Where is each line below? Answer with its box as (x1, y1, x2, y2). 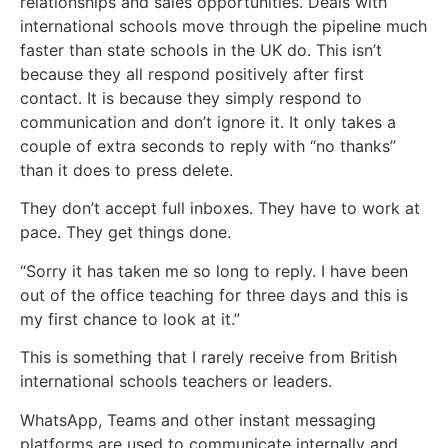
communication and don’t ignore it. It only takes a (20, 111, 396, 132)
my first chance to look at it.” (20, 308, 245, 329)
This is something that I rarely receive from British (20, 347, 397, 368)
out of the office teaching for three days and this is (20, 284, 408, 305)
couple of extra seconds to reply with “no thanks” (20, 135, 396, 156)
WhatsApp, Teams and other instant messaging (20, 409, 376, 430)
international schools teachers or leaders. (20, 371, 332, 392)
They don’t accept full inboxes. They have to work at (20, 198, 420, 219)
